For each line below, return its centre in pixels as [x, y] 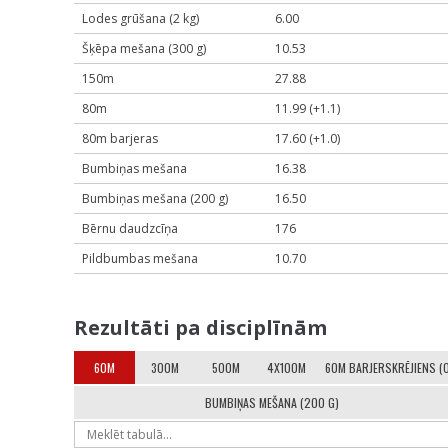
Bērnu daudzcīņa [130, 228]
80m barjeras [120, 138]
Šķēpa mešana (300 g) [144, 48]
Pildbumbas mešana [140, 258]
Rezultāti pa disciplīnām [200, 327]
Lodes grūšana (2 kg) [140, 18]
